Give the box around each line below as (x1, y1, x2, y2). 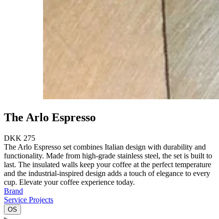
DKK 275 (4, 133, 35, 142)
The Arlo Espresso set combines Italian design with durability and (4, 142, 206, 151)
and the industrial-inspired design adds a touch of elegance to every (4, 169, 210, 177)
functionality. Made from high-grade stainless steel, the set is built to (4, 151, 212, 160)
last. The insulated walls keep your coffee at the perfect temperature (4, 160, 211, 169)
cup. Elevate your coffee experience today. (4, 177, 141, 186)
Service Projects (4, 195, 53, 204)
